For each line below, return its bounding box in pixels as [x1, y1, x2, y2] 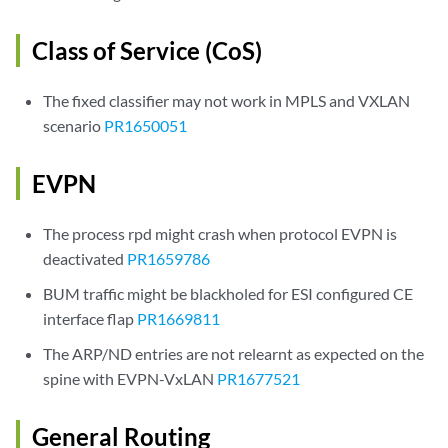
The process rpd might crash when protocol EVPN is [43, 224, 398, 243]
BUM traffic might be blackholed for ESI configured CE [43, 284, 414, 303]
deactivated [43, 249, 128, 268]
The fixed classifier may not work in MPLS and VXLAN [43, 91, 411, 110]
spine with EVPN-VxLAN [43, 369, 218, 388]
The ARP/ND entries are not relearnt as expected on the [43, 344, 425, 363]
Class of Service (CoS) [32, 36, 262, 65]
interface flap [43, 309, 138, 328]
